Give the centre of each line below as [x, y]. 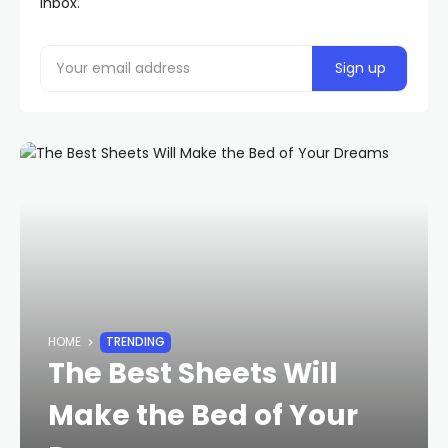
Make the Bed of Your [203, 415]
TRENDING [135, 342]
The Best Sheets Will [193, 373]
